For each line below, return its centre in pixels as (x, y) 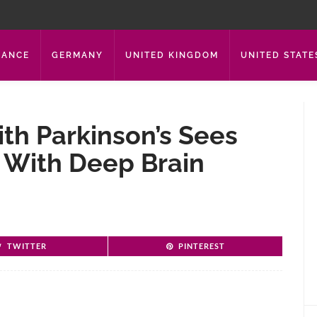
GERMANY (77, 55)
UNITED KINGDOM (172, 55)
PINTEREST (201, 246)
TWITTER (27, 246)
